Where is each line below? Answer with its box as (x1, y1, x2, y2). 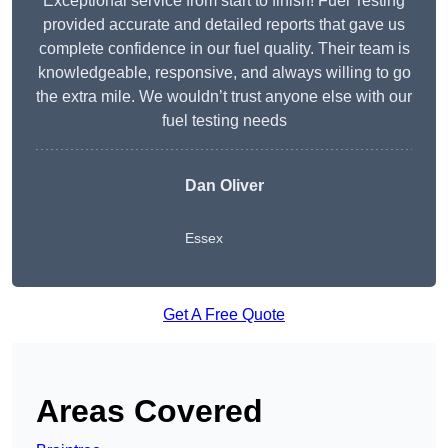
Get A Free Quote (163, 306, 285, 324)
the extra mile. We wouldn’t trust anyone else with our (36, 88, 412, 106)
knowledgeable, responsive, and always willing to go (37, 64, 411, 82)
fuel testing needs (161, 112, 287, 130)
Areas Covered (36, 393, 263, 430)
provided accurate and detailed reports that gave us (43, 16, 405, 34)
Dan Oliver (184, 177, 264, 195)
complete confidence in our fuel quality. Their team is (38, 40, 410, 58)
